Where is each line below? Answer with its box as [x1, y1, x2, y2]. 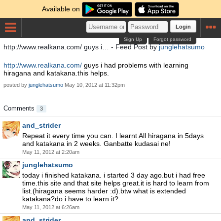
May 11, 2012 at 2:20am [22, 149, 79, 155]
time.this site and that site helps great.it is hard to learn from [22, 179, 209, 187]
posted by [3, 82, 29, 88]
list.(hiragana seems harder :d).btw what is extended [22, 187, 186, 195]
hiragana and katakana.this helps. [3, 69, 109, 77]
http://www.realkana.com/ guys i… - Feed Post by [3, 43, 159, 51]
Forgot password [153, 37, 192, 42]
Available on [42, 5, 82, 13]
